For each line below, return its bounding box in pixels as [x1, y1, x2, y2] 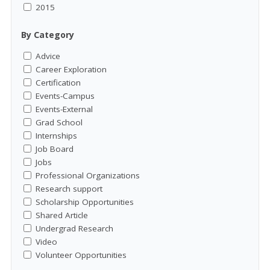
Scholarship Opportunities [36, 196, 134, 207]
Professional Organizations [36, 169, 140, 181]
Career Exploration [36, 63, 107, 75]
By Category [21, 28, 74, 40]
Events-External [36, 103, 93, 115]
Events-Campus [36, 90, 95, 101]
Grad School [36, 116, 83, 128]
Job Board [36, 143, 74, 154]
